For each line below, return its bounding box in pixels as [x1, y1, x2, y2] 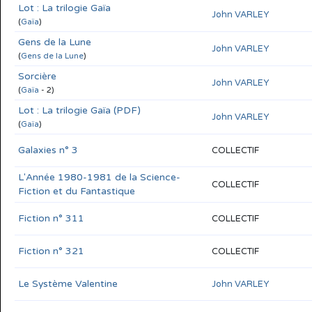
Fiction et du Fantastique [18, 185, 135, 197]
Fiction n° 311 [18, 212, 84, 224]
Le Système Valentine [18, 277, 118, 290]
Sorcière [18, 70, 56, 82]
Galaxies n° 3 [18, 143, 78, 156]
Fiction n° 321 [18, 244, 84, 257]
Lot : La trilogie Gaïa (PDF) [18, 104, 141, 116]
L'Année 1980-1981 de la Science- [18, 171, 180, 183]
